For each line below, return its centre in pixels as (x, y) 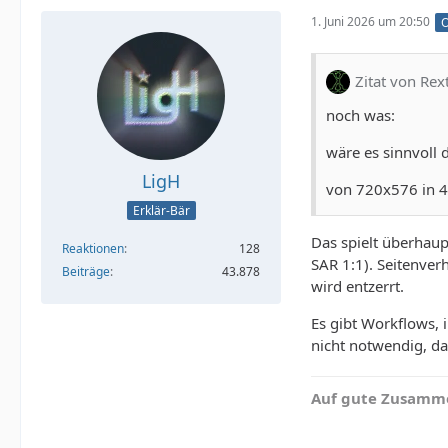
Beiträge (86, 272)
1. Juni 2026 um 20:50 (370, 22)
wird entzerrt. (357, 285)
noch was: (360, 114)
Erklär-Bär (161, 211)
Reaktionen (93, 249)
